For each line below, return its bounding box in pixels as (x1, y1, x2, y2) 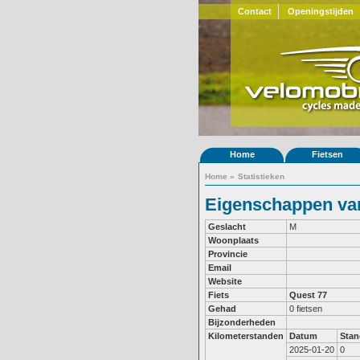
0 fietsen (289, 304, 322, 313)
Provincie (208, 249, 247, 259)
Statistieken (238, 172, 284, 181)
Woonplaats (208, 235, 259, 245)
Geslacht (208, 222, 246, 231)
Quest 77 (289, 290, 327, 300)
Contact (237, 6, 272, 16)
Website (208, 276, 242, 286)
